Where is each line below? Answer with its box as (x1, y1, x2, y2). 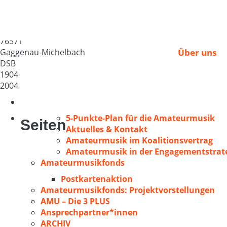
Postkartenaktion (61, 173, 133, 184)
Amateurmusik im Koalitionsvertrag (66, 135, 213, 146)
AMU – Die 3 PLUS (41, 196, 110, 207)
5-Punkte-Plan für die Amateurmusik (66, 112, 215, 124)
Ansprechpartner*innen (41, 207, 138, 218)
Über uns (178, 47, 216, 58)
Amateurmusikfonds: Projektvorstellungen (41, 184, 215, 196)
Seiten (20, 117, 66, 133)
